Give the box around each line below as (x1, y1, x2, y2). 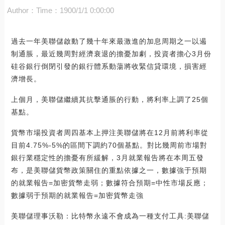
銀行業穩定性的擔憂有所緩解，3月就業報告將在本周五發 (11, 153, 204, 162)
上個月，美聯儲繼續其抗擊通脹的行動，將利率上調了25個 (11, 95, 208, 103)
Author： (7, 6, 36, 15)
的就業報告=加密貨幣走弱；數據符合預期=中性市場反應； (11, 178, 208, 187)
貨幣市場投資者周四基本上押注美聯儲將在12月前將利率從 (11, 128, 208, 137)
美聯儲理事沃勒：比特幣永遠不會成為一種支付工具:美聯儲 (11, 211, 209, 220)
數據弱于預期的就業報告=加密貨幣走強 (11, 191, 144, 199)
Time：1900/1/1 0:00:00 (36, 6, 114, 15)
